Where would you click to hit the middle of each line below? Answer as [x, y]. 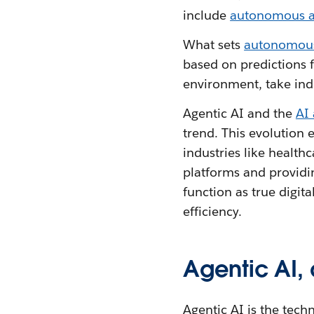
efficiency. [213, 212]
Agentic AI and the [239, 114]
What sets [214, 45]
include [207, 15]
